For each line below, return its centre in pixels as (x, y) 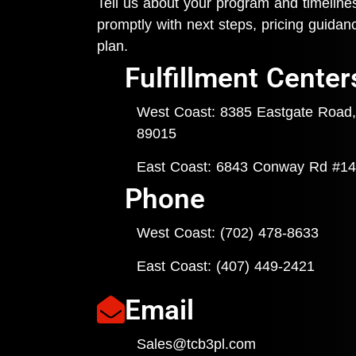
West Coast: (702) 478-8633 (228, 233)
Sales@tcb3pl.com (196, 344)
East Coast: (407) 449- (210, 267)
